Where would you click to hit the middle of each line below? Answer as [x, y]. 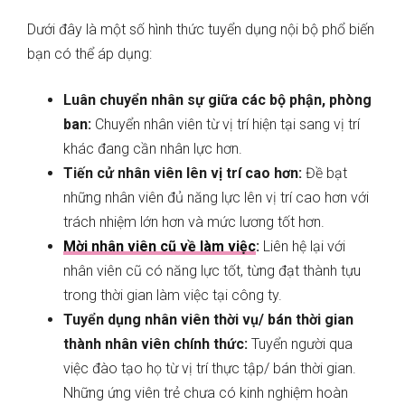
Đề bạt [326, 174]
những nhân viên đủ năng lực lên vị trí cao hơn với [216, 198]
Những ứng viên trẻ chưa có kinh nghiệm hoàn [206, 393]
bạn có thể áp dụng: [89, 54]
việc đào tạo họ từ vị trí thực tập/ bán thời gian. [210, 369]
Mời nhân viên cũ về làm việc [160, 247]
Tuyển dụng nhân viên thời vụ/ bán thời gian [208, 320]
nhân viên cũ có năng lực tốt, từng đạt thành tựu [212, 271]
